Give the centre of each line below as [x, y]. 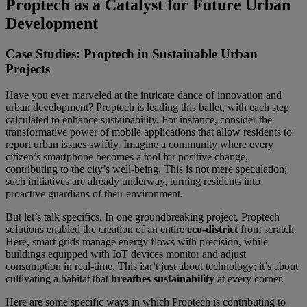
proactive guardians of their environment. [94, 194]
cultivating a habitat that [58, 279]
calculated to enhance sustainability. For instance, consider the [139, 120]
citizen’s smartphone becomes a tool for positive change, [127, 157]
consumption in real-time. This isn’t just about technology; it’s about [152, 267]
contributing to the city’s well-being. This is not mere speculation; [146, 169]
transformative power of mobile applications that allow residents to [149, 132]
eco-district [212, 230]
